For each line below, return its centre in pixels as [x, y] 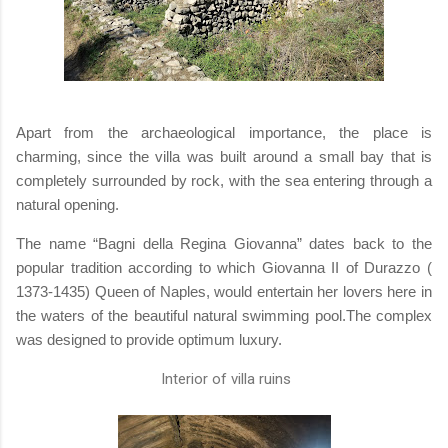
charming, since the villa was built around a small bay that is [224, 156]
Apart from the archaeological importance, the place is [224, 132]
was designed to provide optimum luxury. [149, 339]
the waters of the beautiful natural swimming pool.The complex [224, 315]
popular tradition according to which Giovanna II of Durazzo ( [224, 267]
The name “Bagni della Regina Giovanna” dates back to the [224, 243]
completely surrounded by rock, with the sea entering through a [224, 180]
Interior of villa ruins [224, 378]
